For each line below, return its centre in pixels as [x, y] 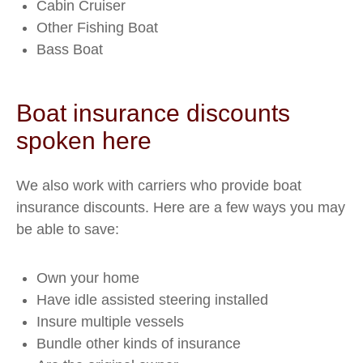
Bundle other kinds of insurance [139, 344]
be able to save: [68, 229]
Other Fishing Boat [97, 28]
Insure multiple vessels [110, 322]
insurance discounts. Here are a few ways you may [181, 207]
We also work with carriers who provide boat [159, 186]
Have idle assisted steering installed [152, 300]
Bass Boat [70, 49]
